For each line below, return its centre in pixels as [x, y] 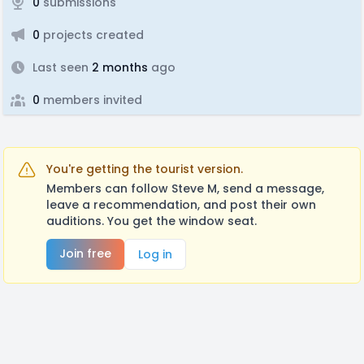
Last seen [61, 67]
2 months [118, 67]
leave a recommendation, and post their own [181, 205]
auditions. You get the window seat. [152, 221]
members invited [91, 100]
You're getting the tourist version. [145, 169]
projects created [92, 35]
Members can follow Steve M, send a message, [185, 188]
